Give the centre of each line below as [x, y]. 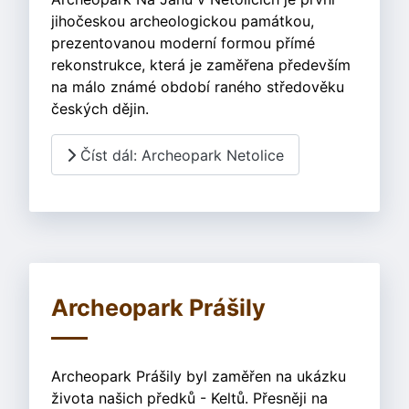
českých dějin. [100, 109]
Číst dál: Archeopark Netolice [180, 155]
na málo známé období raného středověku [198, 87]
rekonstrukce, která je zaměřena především [201, 65]
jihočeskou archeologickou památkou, [183, 21]
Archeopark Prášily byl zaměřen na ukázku [199, 377]
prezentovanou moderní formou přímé [183, 43]
